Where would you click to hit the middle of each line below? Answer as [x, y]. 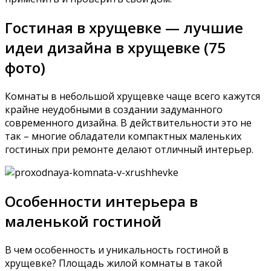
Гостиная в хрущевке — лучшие [124, 27]
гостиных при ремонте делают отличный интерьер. [129, 149]
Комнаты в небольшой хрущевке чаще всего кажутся [132, 96]
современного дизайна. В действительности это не [128, 122]
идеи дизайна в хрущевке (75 [115, 47]
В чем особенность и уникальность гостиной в [117, 250]
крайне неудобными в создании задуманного [114, 109]
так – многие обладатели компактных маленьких [123, 136]
